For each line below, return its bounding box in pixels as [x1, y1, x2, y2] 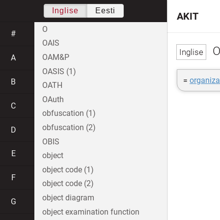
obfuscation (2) [42, 122, 96, 132]
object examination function [42, 207, 139, 217]
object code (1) [42, 165, 94, 174]
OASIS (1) [42, 66, 76, 76]
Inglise [52, 6, 79, 15]
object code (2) [42, 179, 94, 189]
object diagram [42, 192, 94, 202]
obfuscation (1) [42, 109, 96, 118]
